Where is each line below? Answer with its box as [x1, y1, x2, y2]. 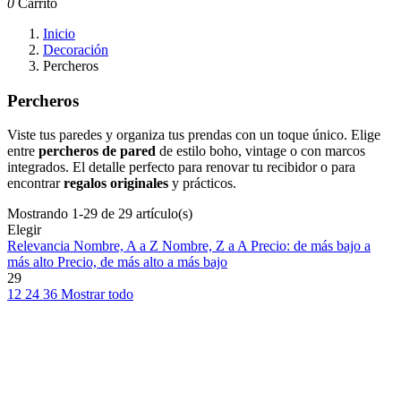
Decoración [43, 42, 108, 57]
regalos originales [64, 175, 168, 192]
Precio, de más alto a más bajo [57, 254, 227, 270]
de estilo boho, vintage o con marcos [156, 143, 365, 159]
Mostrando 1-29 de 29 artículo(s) [7, 206, 192, 222]
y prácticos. [168, 175, 236, 192]
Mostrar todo [61, 286, 133, 303]
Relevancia [7, 238, 73, 254]
